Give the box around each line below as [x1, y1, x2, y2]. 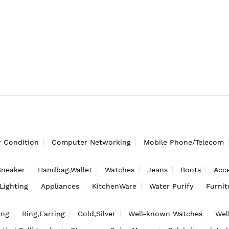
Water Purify [149, 181, 193, 190]
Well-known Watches [128, 209, 202, 218]
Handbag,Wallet [38, 165, 92, 174]
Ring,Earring [22, 209, 65, 218]
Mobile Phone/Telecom [144, 138, 224, 146]
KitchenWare [92, 181, 136, 190]
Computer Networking [52, 138, 131, 146]
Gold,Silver [78, 209, 116, 218]
